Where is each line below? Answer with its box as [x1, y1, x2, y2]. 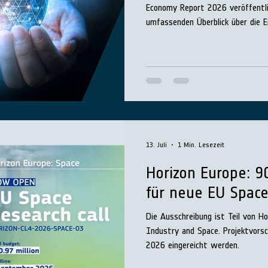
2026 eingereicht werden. [146, 239, 239, 251]
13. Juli [146, 140, 167, 149]
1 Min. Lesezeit [178, 140, 224, 149]
